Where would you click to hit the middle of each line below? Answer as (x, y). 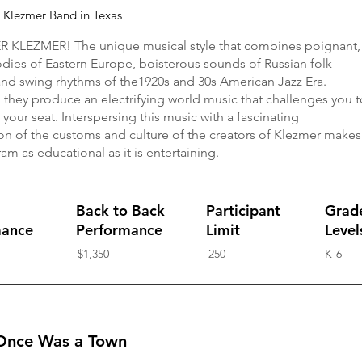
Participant (243, 210)
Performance (119, 230)
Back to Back (120, 210)
